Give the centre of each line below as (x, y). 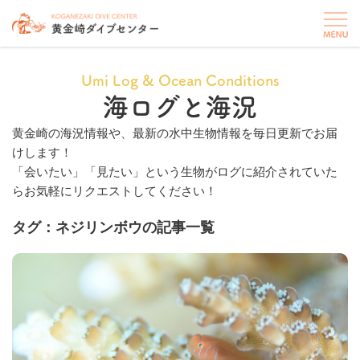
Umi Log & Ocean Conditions (180, 80)
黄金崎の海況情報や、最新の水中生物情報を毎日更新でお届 (175, 133)
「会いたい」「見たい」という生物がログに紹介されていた (175, 172)
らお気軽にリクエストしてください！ (115, 191)
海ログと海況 (180, 107)
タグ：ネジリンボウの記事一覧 (113, 227)
